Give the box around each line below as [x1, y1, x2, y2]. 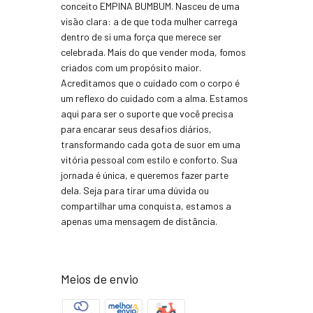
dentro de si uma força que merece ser [61, 30, 221, 43]
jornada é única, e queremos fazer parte [61, 168, 228, 181]
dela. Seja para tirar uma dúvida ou [61, 184, 209, 196]
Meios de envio [61, 270, 138, 286]
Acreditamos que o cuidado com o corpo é [61, 76, 240, 89]
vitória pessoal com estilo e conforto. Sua [61, 153, 238, 166]
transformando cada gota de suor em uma [61, 138, 240, 150]
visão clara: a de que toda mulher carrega [61, 15, 238, 27]
